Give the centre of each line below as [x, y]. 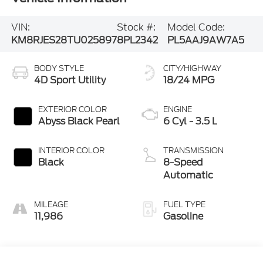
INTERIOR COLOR [71, 150]
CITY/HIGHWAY [192, 68]
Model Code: [196, 28]
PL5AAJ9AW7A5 [206, 41]
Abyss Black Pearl [79, 121]
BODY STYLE [59, 68]
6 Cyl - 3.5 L [190, 121]
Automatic [188, 175]
